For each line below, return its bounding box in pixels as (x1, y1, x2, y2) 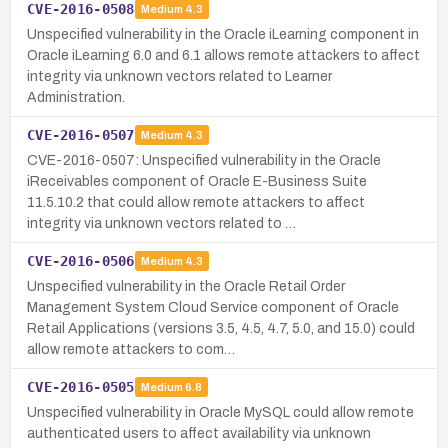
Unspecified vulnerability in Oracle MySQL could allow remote (27, 404, 414, 420)
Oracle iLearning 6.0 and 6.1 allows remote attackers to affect (27, 47, 420, 63)
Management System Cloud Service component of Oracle (27, 299, 399, 315)
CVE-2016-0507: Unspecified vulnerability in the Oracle (27, 152, 381, 168)
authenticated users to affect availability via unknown (27, 425, 371, 441)
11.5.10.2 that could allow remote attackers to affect (27, 194, 365, 210)
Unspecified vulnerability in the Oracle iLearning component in (27, 26, 419, 42)
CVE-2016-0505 (27, 378, 135, 395)
